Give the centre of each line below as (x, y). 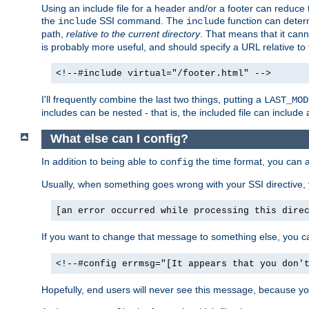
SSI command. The (141, 21)
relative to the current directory (133, 34)
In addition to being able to (101, 161)
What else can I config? (121, 139)
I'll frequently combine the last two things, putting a (153, 100)
